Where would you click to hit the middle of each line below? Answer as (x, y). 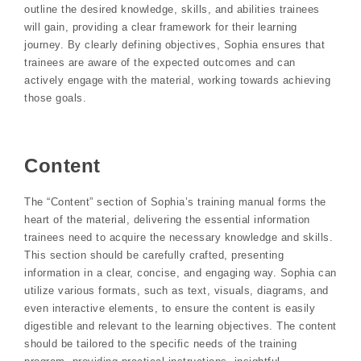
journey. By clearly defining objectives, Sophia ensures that (174, 45)
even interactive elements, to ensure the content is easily (170, 308)
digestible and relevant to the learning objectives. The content (180, 326)
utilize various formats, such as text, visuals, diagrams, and (176, 290)
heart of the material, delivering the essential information (167, 219)
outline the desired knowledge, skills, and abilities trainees (172, 10)
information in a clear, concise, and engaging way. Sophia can (180, 272)
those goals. (55, 98)
